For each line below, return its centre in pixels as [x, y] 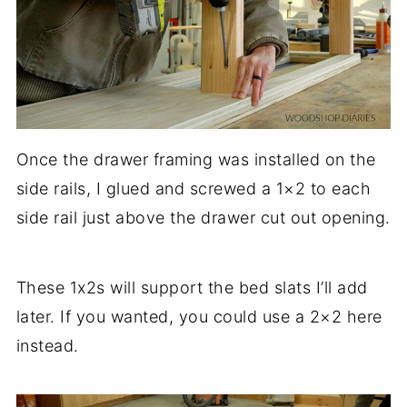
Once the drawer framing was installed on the [196, 159]
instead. [47, 345]
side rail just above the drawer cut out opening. [203, 217]
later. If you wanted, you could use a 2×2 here [199, 316]
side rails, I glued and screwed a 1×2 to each [194, 188]
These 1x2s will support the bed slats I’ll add [192, 287]
